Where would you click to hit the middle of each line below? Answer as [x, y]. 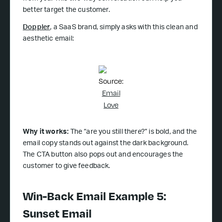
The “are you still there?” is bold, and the [134, 133]
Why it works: [47, 133]
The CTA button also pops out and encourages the [103, 155]
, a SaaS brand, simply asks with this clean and [124, 28]
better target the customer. [66, 11]
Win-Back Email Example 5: [94, 196]
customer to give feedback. [67, 167]
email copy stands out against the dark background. [106, 144]
